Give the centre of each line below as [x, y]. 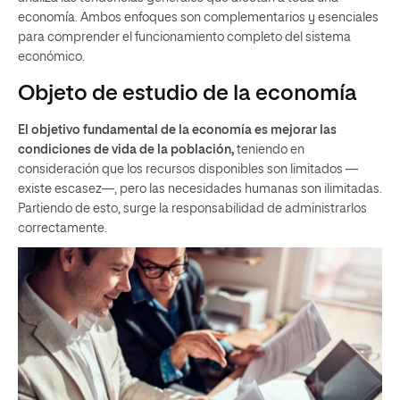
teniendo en [271, 150]
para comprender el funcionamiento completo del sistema [184, 37]
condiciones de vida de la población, [127, 150]
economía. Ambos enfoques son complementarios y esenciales [198, 17]
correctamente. [62, 228]
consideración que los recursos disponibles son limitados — [188, 169]
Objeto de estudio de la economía [187, 93]
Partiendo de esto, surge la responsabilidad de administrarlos [192, 208]
